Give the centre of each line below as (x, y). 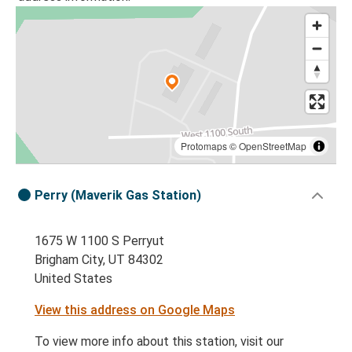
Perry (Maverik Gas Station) (118, 196)
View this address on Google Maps (135, 310)
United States (73, 279)
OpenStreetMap (273, 146)
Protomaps (204, 146)
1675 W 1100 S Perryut (99, 241)
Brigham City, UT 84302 (99, 260)
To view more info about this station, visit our (159, 342)
